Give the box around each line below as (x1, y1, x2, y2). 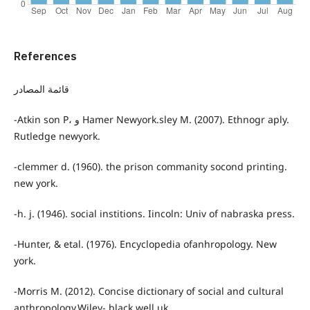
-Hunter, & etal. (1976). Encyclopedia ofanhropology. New (13, 237, 277, 251)
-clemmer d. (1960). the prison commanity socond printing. (13, 160, 287, 174)
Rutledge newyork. (13, 129, 100, 143)
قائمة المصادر (13, 82, 69, 96)
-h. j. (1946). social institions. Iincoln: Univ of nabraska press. (13, 207, 295, 221)
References (13, 48, 77, 66)
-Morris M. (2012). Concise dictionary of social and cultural (13, 284, 284, 298)
